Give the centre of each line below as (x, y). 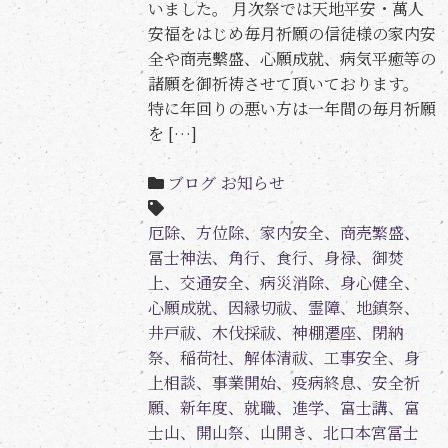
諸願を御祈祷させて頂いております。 (283, 84)
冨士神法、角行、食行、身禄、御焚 (275, 258)
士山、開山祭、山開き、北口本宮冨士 (283, 433)
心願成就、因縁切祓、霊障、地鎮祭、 (283, 308)
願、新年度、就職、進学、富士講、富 (283, 408)
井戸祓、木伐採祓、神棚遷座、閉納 (275, 333)
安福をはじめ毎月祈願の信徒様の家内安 (291, 34)
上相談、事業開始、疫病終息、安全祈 (283, 383)
